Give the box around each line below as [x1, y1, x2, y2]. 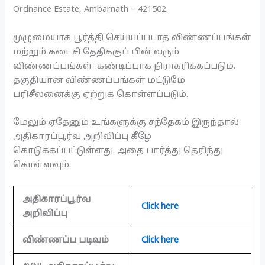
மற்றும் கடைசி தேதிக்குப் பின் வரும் [13, 46, 180, 57]
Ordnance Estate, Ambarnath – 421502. [13, 4, 169, 15]
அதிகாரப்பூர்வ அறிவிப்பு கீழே [13, 131, 152, 142]
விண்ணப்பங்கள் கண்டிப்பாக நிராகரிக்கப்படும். [13, 60, 236, 72]
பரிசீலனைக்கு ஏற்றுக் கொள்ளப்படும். [13, 89, 189, 100]
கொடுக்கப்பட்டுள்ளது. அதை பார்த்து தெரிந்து [13, 145, 224, 156]
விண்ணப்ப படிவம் [22, 235, 109, 246]
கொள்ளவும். [13, 159, 72, 170]
